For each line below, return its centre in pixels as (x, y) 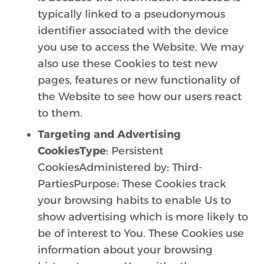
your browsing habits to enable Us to (134, 200)
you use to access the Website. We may (141, 47)
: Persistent (135, 151)
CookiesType (72, 151)
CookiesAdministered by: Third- (120, 167)
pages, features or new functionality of (139, 80)
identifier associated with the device (133, 31)
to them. (60, 113)
